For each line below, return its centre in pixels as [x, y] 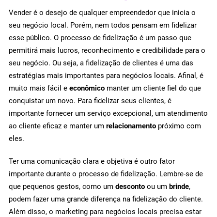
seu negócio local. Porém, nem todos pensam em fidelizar [103, 25]
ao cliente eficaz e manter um [57, 126]
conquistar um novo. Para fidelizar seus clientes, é [90, 101]
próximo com [179, 126]
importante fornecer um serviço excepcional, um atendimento [108, 113]
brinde [179, 187]
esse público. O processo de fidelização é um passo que [100, 38]
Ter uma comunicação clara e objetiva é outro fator [92, 162]
